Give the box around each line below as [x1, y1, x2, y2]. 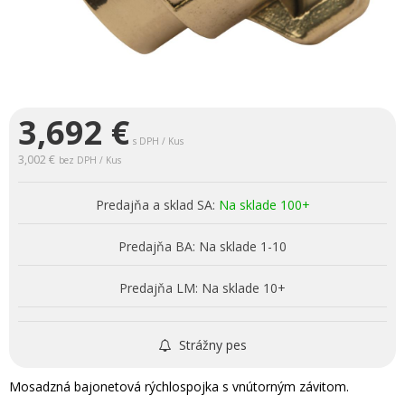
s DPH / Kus [133, 134, 184, 147]
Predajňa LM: [119, 278, 198, 297]
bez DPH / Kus [59, 153, 121, 166]
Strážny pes [174, 335, 247, 353]
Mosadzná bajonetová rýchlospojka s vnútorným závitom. [9, 377, 349, 395]
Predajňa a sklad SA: [95, 195, 215, 213]
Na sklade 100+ [218, 195, 310, 213]
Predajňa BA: [118, 237, 195, 255]
